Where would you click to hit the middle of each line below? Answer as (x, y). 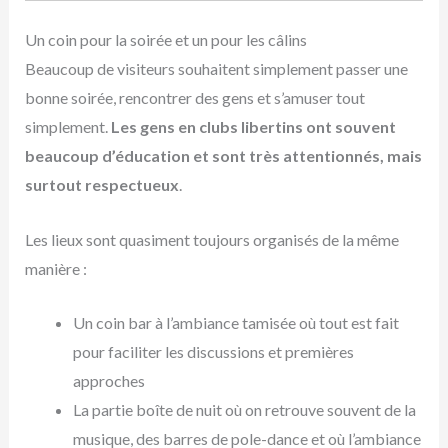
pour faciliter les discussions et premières (213, 352)
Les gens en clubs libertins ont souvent (253, 127)
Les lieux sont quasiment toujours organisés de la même (211, 239)
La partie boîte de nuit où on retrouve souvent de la (244, 410)
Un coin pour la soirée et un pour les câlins (165, 40)
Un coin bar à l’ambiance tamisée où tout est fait (235, 323)
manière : (55, 268)
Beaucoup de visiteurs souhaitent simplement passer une (216, 69)
